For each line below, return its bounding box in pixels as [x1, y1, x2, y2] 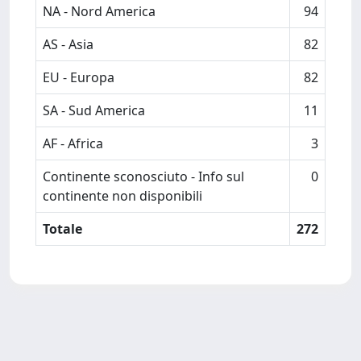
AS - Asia [43, 35, 93, 53]
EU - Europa [43, 68, 114, 86]
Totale [43, 220, 82, 238]
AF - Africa [43, 135, 103, 152]
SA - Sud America [43, 102, 145, 119]
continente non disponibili [43, 187, 202, 205]
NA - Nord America [43, 2, 156, 20]
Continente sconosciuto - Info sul [43, 168, 244, 185]
